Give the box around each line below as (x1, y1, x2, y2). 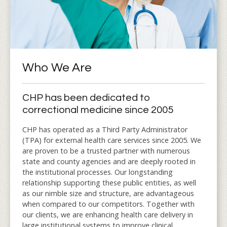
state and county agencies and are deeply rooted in (22, 156, 196, 166)
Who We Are (22, 61, 92, 74)
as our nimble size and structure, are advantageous (22, 188, 194, 198)
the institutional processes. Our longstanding (22, 167, 173, 177)
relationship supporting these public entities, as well (22, 177, 196, 187)
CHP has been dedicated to (22, 92, 150, 103)
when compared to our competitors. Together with (22, 199, 195, 209)
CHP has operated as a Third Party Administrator (22, 124, 187, 134)
